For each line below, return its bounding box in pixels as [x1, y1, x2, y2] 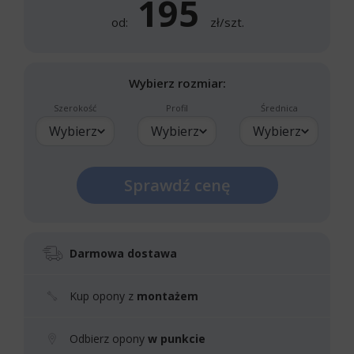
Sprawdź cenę [123, 175, 231, 196]
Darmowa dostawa [70, 245, 177, 261]
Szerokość [53, 102, 96, 114]
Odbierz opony [70, 330, 148, 346]
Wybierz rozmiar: [128, 75, 226, 91]
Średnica [260, 102, 298, 114]
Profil [165, 102, 188, 114]
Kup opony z [70, 288, 137, 303]
